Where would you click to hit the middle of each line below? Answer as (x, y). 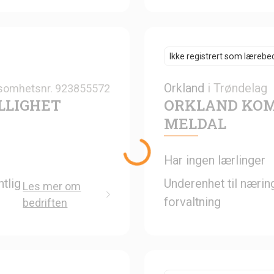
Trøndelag (240, 88)
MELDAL (195, 123)
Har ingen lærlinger (215, 160)
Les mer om (52, 186)
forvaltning (192, 202)
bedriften (45, 202)
